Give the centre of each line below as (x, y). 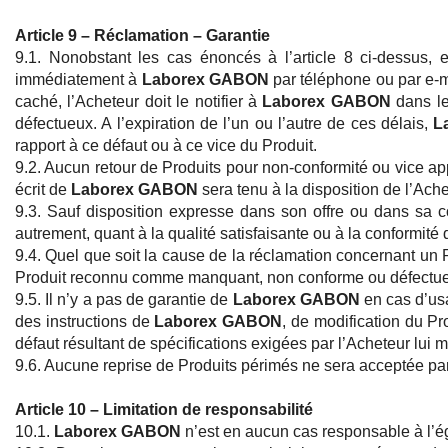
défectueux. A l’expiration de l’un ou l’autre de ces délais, (224, 124)
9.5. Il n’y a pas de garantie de (124, 300)
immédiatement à (78, 80)
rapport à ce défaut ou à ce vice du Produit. (166, 146)
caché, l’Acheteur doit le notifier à (139, 102)
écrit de (43, 190)
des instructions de (85, 322)
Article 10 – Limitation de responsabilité (164, 410)
